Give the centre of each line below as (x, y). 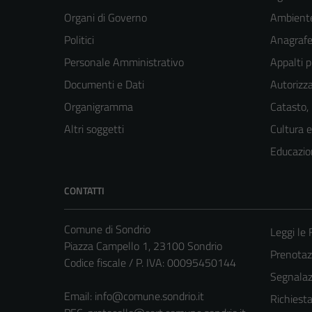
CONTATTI (84, 191)
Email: (79, 296)
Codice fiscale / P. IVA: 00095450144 (150, 263)
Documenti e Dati (104, 85)
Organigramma (99, 107)
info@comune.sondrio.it (149, 296)
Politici (79, 40)
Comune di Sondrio (107, 229)
